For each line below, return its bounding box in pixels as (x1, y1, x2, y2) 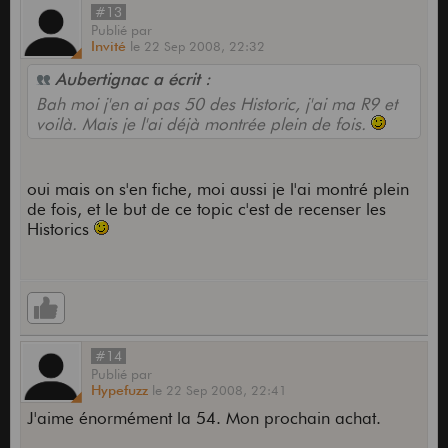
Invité (90, 38, 126, 55)
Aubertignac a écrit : (49, 69, 211, 90)
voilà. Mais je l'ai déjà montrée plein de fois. (35, 114, 371, 135)
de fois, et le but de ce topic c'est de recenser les (26, 199, 386, 220)
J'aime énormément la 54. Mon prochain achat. (26, 408, 381, 429)
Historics (26, 219, 94, 240)
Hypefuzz (90, 382, 148, 399)
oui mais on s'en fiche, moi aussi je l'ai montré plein (26, 179, 409, 200)
